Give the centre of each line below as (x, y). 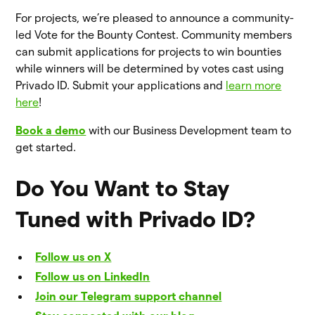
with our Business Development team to (189, 130)
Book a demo (51, 130)
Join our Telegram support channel (129, 296)
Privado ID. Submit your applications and (121, 85)
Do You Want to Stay (123, 188)
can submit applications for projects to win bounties (149, 51)
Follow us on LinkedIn (93, 276)
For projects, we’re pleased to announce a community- (155, 18)
